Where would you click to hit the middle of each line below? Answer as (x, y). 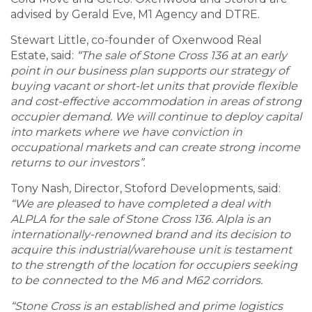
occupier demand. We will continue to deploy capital (156, 117)
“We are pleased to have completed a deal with (141, 204)
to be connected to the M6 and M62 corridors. (136, 281)
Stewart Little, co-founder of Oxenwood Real (136, 40)
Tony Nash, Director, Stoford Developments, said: (146, 189)
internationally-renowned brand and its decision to (150, 235)
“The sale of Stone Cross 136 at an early (182, 56)
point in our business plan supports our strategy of (149, 71)
